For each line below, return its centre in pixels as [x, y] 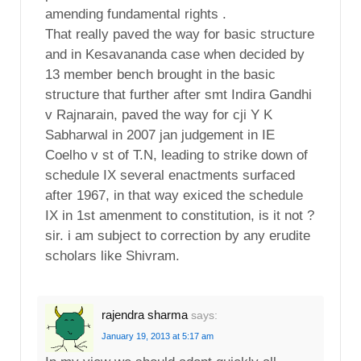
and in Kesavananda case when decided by [175, 54]
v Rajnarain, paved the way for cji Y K [159, 114]
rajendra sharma [145, 314]
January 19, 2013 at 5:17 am [158, 336]
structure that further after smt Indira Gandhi [178, 94]
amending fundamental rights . [136, 14]
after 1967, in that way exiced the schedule [174, 195]
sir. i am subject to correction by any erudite [178, 235]
